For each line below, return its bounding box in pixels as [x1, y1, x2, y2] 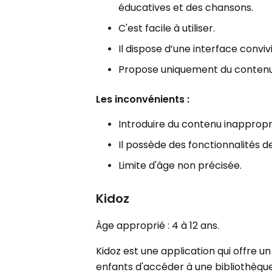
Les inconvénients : [96, 92, 190, 106]
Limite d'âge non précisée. [118, 158, 242, 172]
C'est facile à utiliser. [118, 21, 216, 35]
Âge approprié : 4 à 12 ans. [96, 218, 220, 233]
